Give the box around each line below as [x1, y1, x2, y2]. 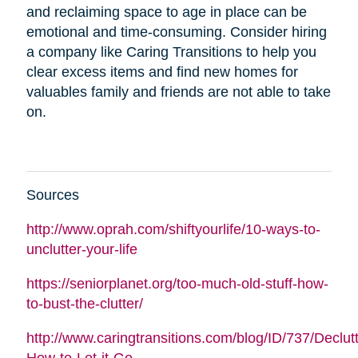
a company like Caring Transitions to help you [26, 43, 316, 60]
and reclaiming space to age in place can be [26, 3, 307, 20]
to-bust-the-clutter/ [26, 295, 143, 312]
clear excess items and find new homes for [26, 63, 298, 80]
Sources [26, 186, 79, 203]
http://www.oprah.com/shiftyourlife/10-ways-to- [26, 221, 320, 237]
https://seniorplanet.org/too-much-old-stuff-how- [26, 275, 328, 292]
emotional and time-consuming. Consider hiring [26, 23, 327, 40]
